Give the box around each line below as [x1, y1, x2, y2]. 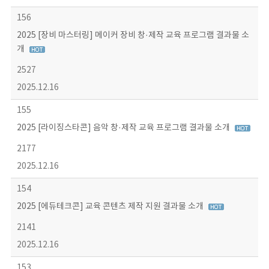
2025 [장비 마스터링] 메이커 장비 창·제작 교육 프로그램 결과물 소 [16, 31, 249, 40]
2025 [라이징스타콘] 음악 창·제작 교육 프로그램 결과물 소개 [16, 123, 232, 133]
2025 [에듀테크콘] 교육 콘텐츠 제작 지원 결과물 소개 [16, 202, 205, 211]
